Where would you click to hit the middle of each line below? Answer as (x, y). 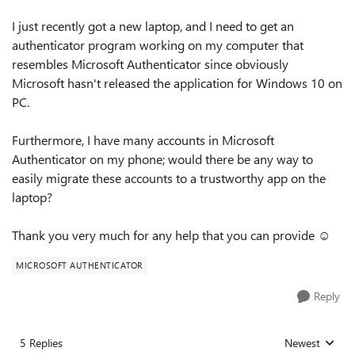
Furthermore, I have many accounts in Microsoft (143, 140)
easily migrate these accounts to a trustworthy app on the (169, 178)
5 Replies (41, 343)
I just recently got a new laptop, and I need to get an (153, 26)
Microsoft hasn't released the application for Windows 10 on (177, 83)
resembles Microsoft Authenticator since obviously (150, 64)
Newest (302, 343)
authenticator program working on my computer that (158, 45)
